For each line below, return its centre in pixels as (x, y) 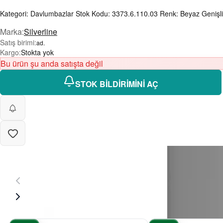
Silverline (41, 32)
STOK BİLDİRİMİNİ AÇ (117, 84)
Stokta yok (37, 53)
